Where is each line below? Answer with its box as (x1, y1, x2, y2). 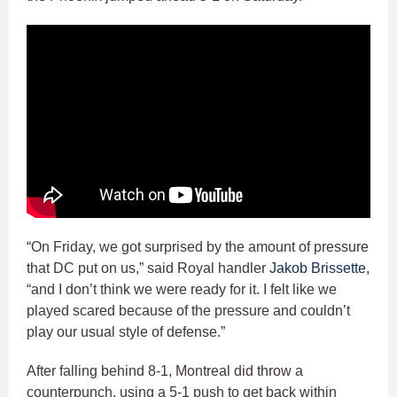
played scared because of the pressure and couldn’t (27, 302, 350, 318)
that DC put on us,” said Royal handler (27, 260, 269, 276)
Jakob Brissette (269, 260, 366, 276)
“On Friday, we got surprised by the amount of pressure (27, 238, 369, 254)
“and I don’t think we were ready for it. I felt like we (27, 281, 337, 297)
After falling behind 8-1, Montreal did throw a (27, 362, 303, 378)
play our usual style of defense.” (27, 323, 229, 339)
